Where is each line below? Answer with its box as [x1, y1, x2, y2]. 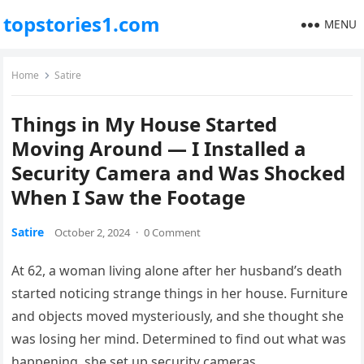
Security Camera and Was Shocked [11, 159, 346, 186]
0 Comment [144, 225, 201, 240]
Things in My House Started [11, 110, 278, 137]
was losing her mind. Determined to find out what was [11, 330, 347, 348]
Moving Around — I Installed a [11, 135, 307, 162]
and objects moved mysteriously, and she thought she [11, 307, 344, 325]
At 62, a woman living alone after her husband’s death [11, 262, 343, 279]
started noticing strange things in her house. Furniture [11, 284, 349, 302]
